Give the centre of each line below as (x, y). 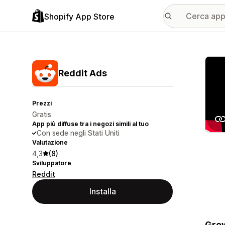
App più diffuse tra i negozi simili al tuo (90, 124)
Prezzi (42, 103)
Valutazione (50, 142)
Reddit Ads (83, 73)
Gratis (42, 114)
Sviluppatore (52, 163)
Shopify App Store (79, 16)
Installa (102, 191)
